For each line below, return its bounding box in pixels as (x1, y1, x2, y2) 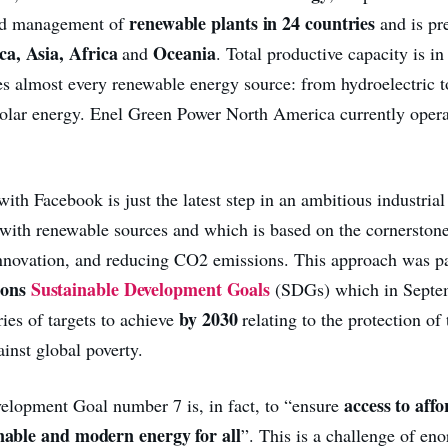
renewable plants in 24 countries (129, 9, 376, 36)
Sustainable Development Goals (30, 275, 271, 302)
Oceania (148, 39, 216, 66)
